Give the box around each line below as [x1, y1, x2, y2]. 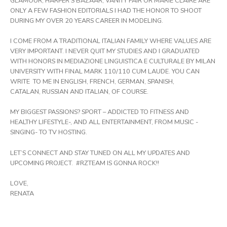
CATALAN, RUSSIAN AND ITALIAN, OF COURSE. [10, 87, 148, 96]
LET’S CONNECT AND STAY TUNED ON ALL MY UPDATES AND [10, 148, 190, 158]
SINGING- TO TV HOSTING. [10, 128, 87, 137]
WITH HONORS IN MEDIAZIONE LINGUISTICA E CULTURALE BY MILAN [10, 56, 215, 66]
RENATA [10, 189, 34, 199]
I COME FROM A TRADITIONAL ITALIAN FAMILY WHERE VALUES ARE [10, 36, 211, 46]
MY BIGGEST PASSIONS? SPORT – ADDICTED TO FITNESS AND [10, 107, 189, 117]
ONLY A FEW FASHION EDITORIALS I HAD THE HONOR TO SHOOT [10, 6, 202, 15]
